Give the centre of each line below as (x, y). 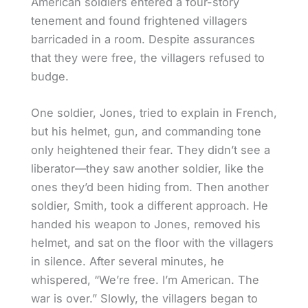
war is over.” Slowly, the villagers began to (144, 298)
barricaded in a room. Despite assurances (143, 39)
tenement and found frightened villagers (139, 20)
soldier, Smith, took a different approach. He (149, 205)
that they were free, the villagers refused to (147, 57)
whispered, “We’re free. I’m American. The (145, 279)
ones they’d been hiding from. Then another (150, 187)
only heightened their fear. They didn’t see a (150, 150)
